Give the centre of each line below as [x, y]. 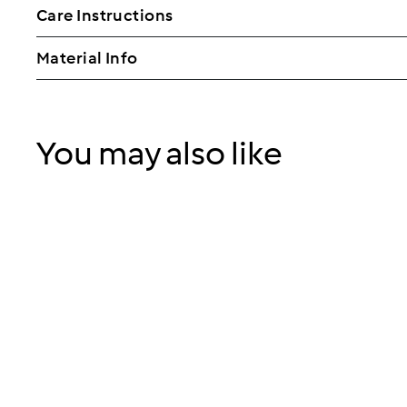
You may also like [159, 153]
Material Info [87, 58]
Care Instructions [105, 15]
